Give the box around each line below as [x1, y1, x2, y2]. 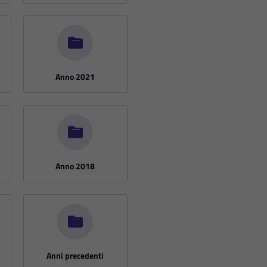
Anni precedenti [46, 249, 104, 262]
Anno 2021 [55, 70, 95, 83]
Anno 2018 [55, 159, 95, 172]
